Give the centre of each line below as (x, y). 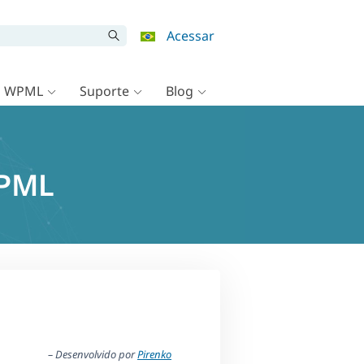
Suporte (104, 91)
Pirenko (154, 355)
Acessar (191, 36)
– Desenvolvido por (92, 355)
